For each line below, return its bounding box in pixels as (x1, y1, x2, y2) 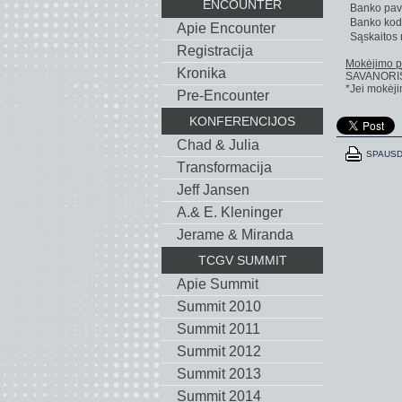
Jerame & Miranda (177, 227, 293, 242)
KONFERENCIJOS (189, 114, 295, 128)
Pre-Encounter (177, 88, 269, 103)
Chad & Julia (177, 137, 259, 153)
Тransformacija (177, 160, 272, 175)
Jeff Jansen (177, 182, 249, 197)
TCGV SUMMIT (197, 253, 287, 267)
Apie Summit (177, 276, 258, 292)
